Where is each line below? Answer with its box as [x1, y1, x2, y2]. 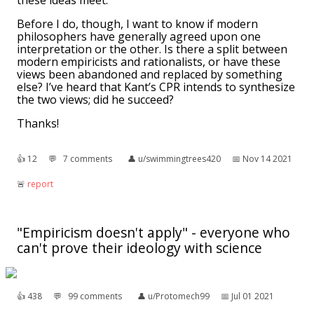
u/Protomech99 [148, 290, 210, 303]
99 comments [68, 290, 122, 303]
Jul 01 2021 [231, 290, 274, 303]
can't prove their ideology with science [17, 238, 262, 258]
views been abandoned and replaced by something [17, 67, 282, 83]
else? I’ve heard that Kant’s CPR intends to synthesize [17, 79, 295, 95]
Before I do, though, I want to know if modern [17, 16, 258, 32]
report [27, 178, 53, 191]
